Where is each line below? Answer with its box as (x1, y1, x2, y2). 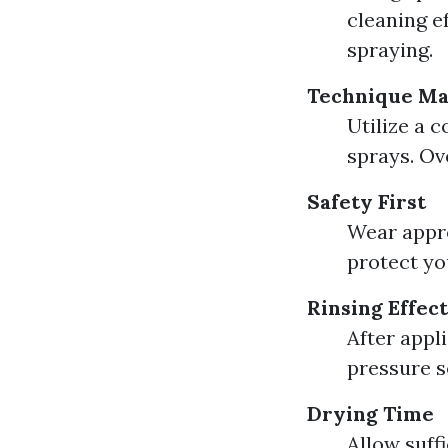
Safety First (307, 189, 426, 214)
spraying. (347, 37, 433, 62)
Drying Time (307, 401, 434, 426)
